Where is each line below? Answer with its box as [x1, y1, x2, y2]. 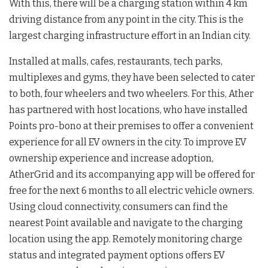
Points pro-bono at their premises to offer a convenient [9, 120, 254, 132]
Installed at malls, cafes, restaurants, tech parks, [9, 55, 223, 67]
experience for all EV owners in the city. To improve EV [9, 136, 246, 148]
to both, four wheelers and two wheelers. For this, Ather [9, 87, 254, 99]
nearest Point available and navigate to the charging [9, 217, 243, 229]
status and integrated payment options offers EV [9, 249, 225, 261]
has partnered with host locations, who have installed [9, 103, 248, 115]
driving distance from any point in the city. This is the [9, 13, 243, 25]
